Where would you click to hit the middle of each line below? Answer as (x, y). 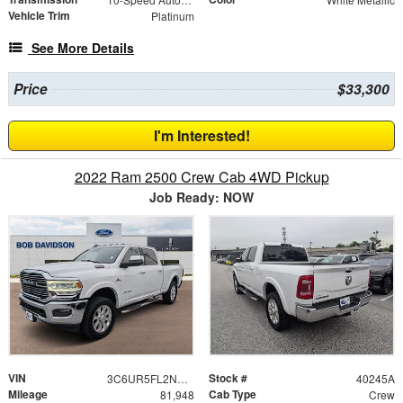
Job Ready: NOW (201, 197)
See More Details (83, 48)
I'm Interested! (201, 136)
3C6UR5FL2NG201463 (182, 379)
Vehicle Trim (39, 16)
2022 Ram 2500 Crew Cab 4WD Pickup (201, 177)
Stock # (228, 378)
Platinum (172, 16)
